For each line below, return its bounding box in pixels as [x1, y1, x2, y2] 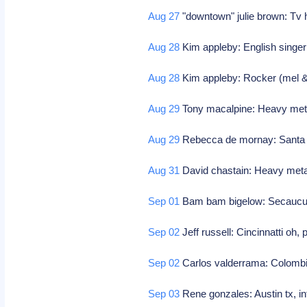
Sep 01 [148, 195, 180, 207]
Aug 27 [148, 10, 180, 22]
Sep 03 [148, 288, 180, 299]
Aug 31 [148, 164, 180, 176]
